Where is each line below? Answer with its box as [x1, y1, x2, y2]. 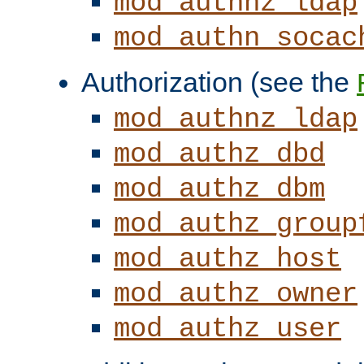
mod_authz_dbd [114, 138, 325, 170]
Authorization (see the [81, 66, 357, 97]
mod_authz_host [114, 243, 341, 275]
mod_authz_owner [114, 278, 357, 310]
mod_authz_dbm [114, 173, 325, 205]
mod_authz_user [114, 313, 341, 344]
